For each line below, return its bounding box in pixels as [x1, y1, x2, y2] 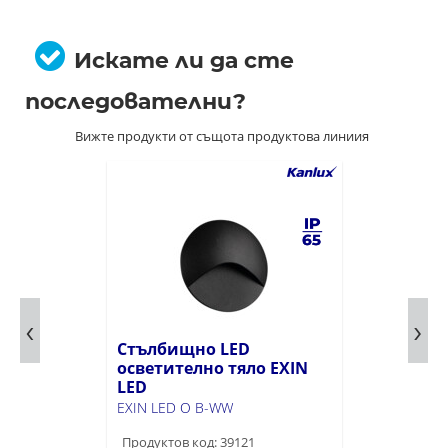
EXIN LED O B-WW [116, 398, 233, 417]
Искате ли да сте [74, 47, 295, 74]
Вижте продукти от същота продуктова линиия [75, 127, 369, 145]
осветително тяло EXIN [116, 357, 308, 379]
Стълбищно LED [116, 338, 250, 360]
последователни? [25, 88, 246, 115]
